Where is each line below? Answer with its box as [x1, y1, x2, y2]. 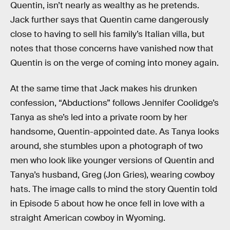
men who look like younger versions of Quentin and [10, 155, 214, 166]
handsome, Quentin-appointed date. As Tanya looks [10, 126, 219, 137]
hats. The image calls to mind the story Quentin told [10, 183, 217, 195]
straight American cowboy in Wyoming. [10, 212, 165, 223]
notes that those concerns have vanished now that [10, 43, 214, 54]
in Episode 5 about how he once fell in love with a [10, 198, 205, 209]
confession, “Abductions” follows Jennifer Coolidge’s [10, 97, 219, 108]
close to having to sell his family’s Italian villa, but [10, 29, 205, 40]
